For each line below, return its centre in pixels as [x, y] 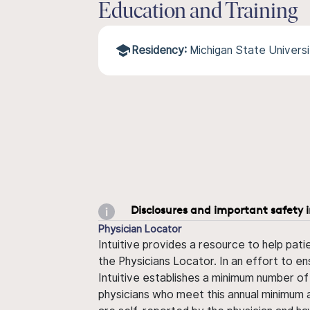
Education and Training [198, 12]
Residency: [159, 50]
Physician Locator [140, 228]
